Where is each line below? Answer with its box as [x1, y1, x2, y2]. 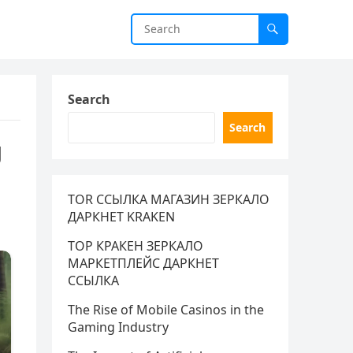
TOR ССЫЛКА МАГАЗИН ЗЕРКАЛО [68, 191, 269, 208]
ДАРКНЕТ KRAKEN [68, 208, 175, 225]
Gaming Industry [68, 318, 169, 336]
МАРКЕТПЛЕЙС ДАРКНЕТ [68, 255, 219, 272]
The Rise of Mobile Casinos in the [68, 301, 264, 318]
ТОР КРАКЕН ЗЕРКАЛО [68, 237, 203, 255]
